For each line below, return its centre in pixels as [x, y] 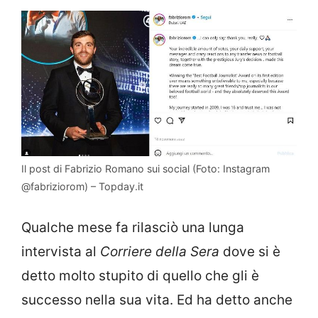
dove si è [250, 251]
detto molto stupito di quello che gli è [140, 275]
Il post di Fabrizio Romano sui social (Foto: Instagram [146, 169]
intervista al [61, 251]
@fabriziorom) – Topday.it [82, 187]
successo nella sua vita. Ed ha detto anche [157, 300]
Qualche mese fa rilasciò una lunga [133, 227]
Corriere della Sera [160, 251]
